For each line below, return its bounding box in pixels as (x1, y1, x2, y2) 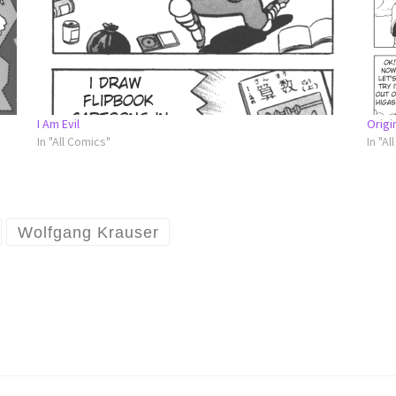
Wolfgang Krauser (17, 223, 159, 241)
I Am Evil (36, 115, 80, 132)
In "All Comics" (36, 133, 110, 149)
